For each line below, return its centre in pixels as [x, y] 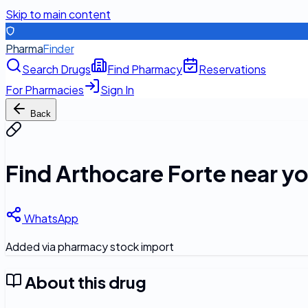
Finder [58, 48]
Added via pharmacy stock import [90, 246]
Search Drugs [56, 69]
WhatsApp [50, 218]
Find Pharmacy [145, 69]
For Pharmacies [45, 90]
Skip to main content [58, 14]
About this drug [84, 282]
